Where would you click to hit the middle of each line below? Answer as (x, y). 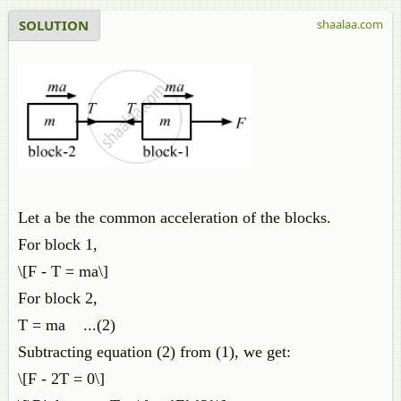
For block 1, (58, 244)
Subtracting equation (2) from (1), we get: (154, 352)
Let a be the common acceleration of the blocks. (175, 218)
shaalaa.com (350, 24)
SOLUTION (54, 25)
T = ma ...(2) (67, 325)
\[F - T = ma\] (63, 271)
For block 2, (58, 298)
